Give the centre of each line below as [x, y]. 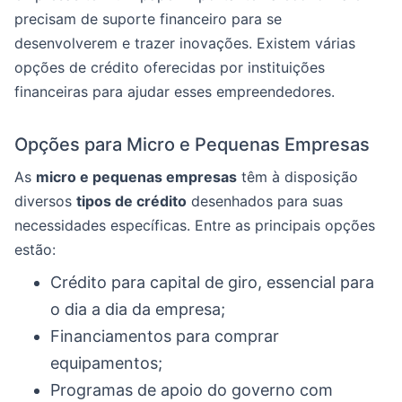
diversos [45, 201]
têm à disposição [297, 176]
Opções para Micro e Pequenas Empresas [192, 144]
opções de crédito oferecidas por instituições [170, 67]
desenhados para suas [265, 201]
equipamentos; [106, 363]
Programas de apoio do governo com [192, 389]
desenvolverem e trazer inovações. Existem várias [185, 43]
